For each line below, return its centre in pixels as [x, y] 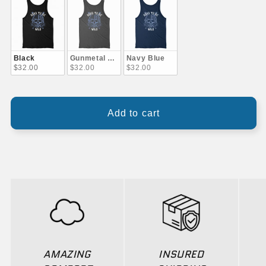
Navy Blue [145, 58]
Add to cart [134, 113]
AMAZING [67, 254]
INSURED [181, 254]
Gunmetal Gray [98, 58]
